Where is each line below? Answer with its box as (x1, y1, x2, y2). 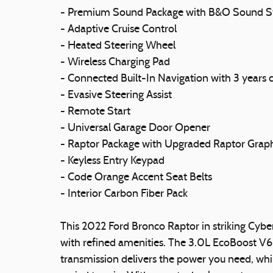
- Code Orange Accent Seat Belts (60, 171, 212, 183)
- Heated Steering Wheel (60, 40, 175, 52)
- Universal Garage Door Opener (60, 122, 210, 134)
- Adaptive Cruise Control (60, 23, 177, 35)
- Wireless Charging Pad (60, 56, 170, 68)
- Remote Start (60, 105, 130, 118)
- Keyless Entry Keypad (60, 155, 165, 167)
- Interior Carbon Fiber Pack (60, 188, 188, 200)
